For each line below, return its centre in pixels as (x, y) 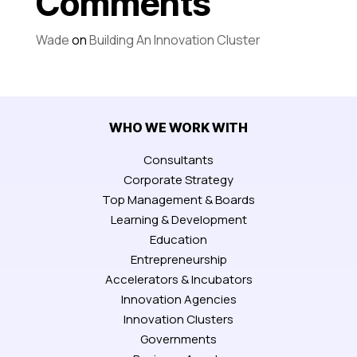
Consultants (178, 159)
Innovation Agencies (178, 299)
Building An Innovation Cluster (175, 39)
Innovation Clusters (178, 319)
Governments (178, 339)
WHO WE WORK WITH (178, 127)
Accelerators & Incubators (178, 279)
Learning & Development (178, 219)
